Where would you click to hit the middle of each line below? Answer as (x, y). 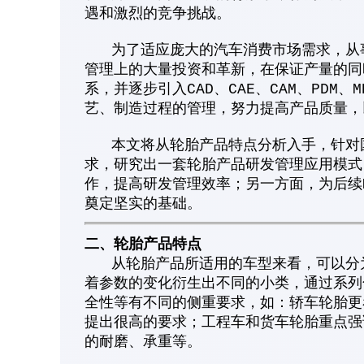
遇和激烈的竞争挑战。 (158, 14)
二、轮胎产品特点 (143, 245)
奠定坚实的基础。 (143, 204)
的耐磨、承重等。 (143, 342)
